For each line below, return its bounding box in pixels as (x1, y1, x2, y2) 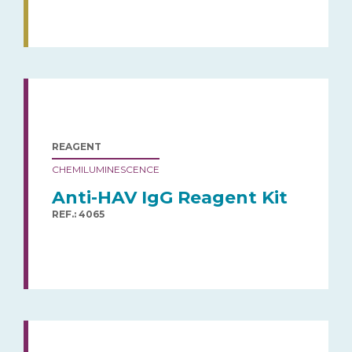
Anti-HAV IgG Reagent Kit (52, 186, 288, 208)
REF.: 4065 (52, 207, 104, 220)
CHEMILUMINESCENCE (52, 163, 159, 175)
